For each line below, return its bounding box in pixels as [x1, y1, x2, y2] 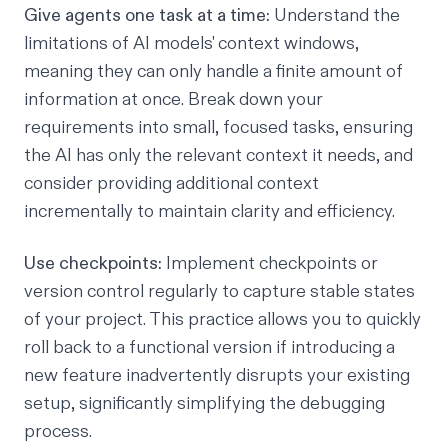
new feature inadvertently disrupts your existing [24, 364, 410, 388]
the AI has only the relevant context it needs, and [24, 144, 413, 168]
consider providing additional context [24, 172, 319, 196]
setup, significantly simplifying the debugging [24, 392, 385, 416]
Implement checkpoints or [162, 252, 378, 276]
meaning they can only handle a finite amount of [24, 60, 403, 84]
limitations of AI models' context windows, [24, 32, 359, 56]
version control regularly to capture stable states [24, 280, 415, 304]
